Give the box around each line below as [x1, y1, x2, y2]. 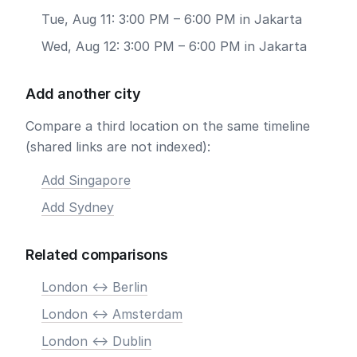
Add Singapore [41, 172, 131, 188]
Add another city [25, 85, 140, 102]
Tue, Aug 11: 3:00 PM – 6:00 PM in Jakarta [41, 11, 302, 27]
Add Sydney [41, 199, 114, 215]
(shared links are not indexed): [25, 139, 210, 155]
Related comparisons [25, 246, 168, 263]
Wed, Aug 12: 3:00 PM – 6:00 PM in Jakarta [41, 38, 307, 54]
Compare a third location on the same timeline [25, 118, 310, 134]
